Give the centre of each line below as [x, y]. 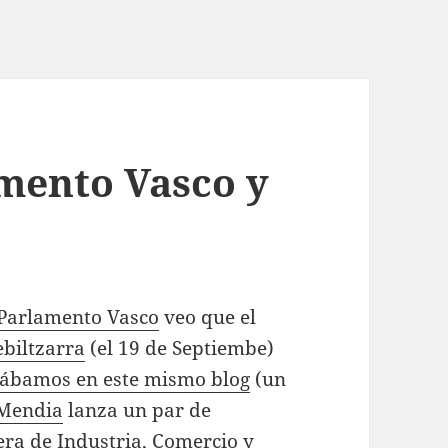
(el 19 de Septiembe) [180, 348]
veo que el [208, 317]
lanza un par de [137, 410]
